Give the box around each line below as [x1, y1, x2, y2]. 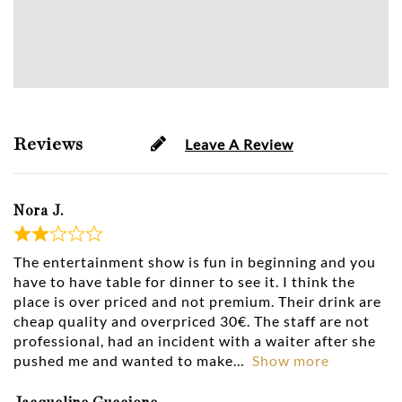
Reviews [13, 135, 88, 154]
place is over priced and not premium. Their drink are [13, 293, 381, 310]
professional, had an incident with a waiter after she [13, 332, 376, 350]
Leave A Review [185, 135, 293, 153]
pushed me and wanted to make [13, 352, 233, 370]
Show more [252, 352, 329, 370]
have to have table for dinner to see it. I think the [13, 273, 355, 291]
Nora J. [13, 204, 64, 219]
